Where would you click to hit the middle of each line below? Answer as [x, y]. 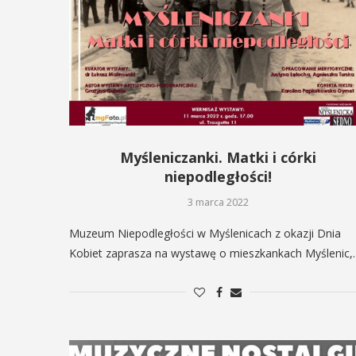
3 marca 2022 [218, 202]
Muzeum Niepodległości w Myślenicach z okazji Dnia [205, 233]
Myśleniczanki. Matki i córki [218, 157]
